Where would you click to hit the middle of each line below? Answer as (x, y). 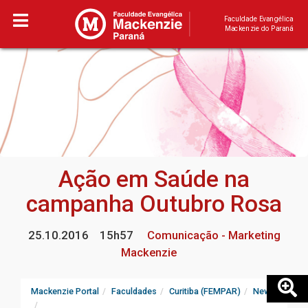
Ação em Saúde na (154, 179)
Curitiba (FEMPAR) (205, 291)
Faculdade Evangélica (258, 19)
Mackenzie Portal (65, 291)
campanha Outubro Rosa (154, 204)
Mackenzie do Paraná (259, 29)
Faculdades (134, 291)
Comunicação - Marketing (212, 235)
